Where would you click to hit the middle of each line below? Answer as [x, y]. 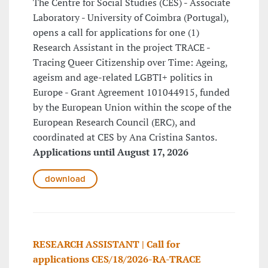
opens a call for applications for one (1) [116, 33]
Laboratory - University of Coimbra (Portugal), [131, 18]
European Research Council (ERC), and [114, 122]
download [65, 179]
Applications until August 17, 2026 [111, 152]
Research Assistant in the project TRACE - [121, 48]
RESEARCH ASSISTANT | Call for [106, 244]
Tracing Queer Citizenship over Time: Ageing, [130, 63]
